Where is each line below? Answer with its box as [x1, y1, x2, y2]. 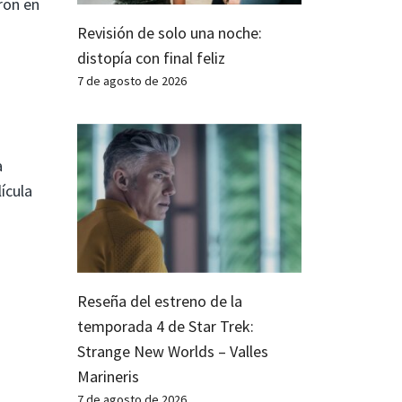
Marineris [77, 366, 139, 388]
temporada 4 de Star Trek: [77, 316, 254, 337]
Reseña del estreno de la [77, 291, 242, 312]
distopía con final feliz [77, 47, 225, 68]
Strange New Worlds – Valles [77, 341, 268, 363]
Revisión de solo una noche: [77, 22, 262, 43]
